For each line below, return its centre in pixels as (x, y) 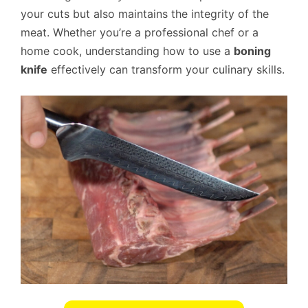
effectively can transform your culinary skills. (166, 69)
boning (252, 51)
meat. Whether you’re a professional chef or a (140, 32)
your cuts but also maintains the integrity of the (145, 13)
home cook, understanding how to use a (127, 51)
